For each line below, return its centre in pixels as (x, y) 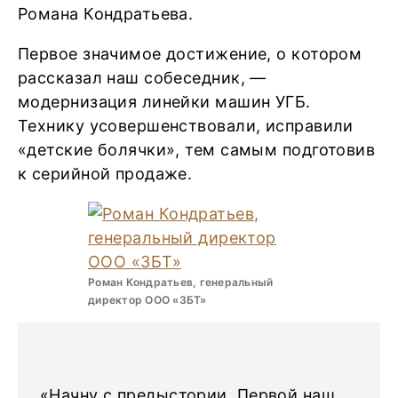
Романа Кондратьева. (108, 14)
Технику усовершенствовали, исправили (186, 126)
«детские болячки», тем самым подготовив (197, 150)
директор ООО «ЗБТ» (147, 300)
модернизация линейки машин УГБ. (164, 102)
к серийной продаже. (107, 174)
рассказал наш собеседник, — (142, 78)
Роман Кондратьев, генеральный (181, 282)
